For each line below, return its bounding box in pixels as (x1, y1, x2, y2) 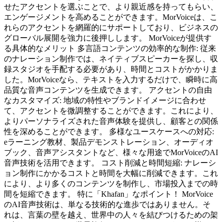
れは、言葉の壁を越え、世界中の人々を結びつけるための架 (4, 210, 218, 219)
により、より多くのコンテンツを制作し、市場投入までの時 (4, 179, 218, 188)
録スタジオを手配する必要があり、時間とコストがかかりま (4, 64, 218, 73)
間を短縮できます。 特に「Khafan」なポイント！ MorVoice (4, 189, 213, 198)
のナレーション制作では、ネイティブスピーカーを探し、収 (4, 54, 218, 63)
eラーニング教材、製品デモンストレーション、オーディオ (4, 137, 214, 146)
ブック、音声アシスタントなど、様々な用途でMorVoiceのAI (4, 148, 218, 157)
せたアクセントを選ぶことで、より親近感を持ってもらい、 (4, 2, 218, 11)
